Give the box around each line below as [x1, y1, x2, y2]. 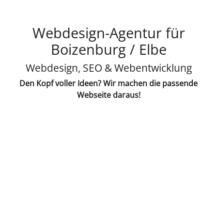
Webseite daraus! [77, 90, 140, 101]
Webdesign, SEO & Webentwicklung [25, 61, 192, 75]
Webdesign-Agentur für [32, 23, 185, 43]
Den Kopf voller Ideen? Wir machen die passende [19, 78, 198, 89]
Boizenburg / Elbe [50, 40, 167, 60]
